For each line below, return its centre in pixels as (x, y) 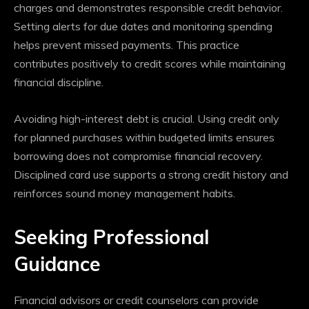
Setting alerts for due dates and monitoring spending (143, 27)
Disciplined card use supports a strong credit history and (151, 175)
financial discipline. (59, 82)
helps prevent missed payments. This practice (127, 45)
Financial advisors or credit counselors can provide (136, 300)
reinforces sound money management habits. (124, 193)
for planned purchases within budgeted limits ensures (144, 138)
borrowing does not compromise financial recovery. (138, 156)
